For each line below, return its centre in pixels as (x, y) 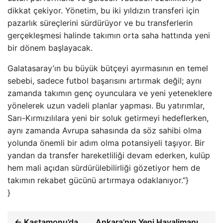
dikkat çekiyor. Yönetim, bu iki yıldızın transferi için (103, 10)
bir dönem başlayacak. (50, 48)
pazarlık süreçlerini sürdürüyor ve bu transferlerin (100, 23)
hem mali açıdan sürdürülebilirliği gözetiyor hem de (104, 168)
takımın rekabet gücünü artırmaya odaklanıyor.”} (98, 180)
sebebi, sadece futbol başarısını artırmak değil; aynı (105, 81)
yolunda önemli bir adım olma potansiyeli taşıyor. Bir (106, 143)
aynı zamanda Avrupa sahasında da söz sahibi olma (105, 130)
